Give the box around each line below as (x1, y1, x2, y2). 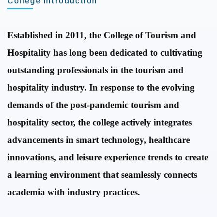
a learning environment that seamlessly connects (7, 170, 197, 180)
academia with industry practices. (7, 187, 140, 197)
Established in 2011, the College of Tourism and (7, 30, 196, 40)
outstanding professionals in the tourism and (7, 65, 184, 75)
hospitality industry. (7, 82, 89, 93)
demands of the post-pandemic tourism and (7, 100, 179, 110)
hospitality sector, (7, 117, 78, 127)
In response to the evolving (89, 82, 195, 93)
